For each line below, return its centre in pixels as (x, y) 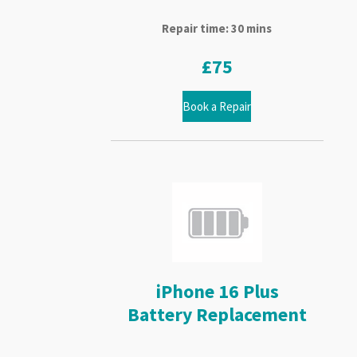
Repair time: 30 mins (217, 29)
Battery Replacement (217, 314)
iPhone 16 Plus (217, 291)
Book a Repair (217, 106)
